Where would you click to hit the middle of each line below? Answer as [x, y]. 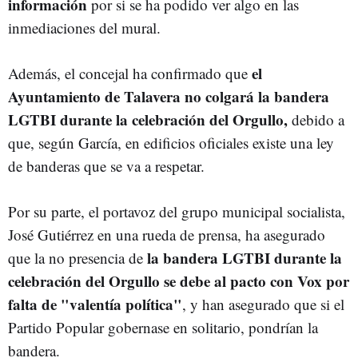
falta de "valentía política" [95, 304]
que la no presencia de [76, 257]
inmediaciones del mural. [84, 27]
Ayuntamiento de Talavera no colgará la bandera [169, 96]
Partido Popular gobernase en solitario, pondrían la [163, 327]
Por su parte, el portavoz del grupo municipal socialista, [177, 211]
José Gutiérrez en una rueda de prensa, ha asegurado [167, 234]
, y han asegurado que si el [263, 304]
